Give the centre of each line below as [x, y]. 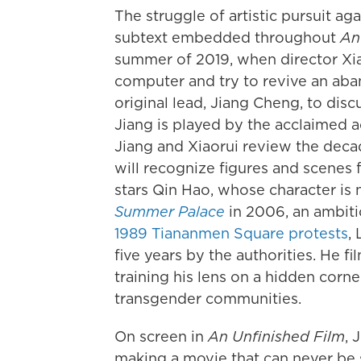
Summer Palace [170, 212]
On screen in [161, 337]
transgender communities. [208, 299]
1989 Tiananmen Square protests [231, 234]
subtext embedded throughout [227, 38]
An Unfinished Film [276, 337]
